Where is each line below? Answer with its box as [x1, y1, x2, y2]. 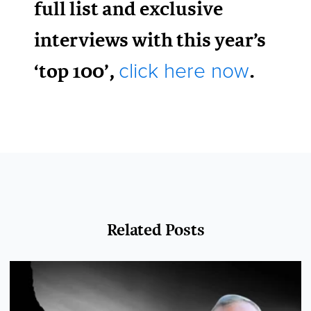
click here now [119, 58, 250, 84]
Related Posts [106, 217, 205, 241]
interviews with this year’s [34, 25, 267, 53]
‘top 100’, [34, 56, 119, 85]
